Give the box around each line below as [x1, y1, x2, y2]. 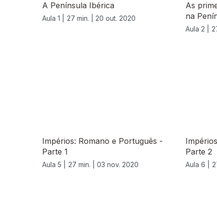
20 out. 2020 [95, 14, 136, 23]
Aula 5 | [42, 160, 66, 169]
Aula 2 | [186, 25, 209, 33]
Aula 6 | [186, 160, 210, 169]
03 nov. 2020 [97, 160, 139, 169]
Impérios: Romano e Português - [42, 136, 163, 146]
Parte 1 [42, 147, 68, 157]
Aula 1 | [42, 14, 64, 23]
